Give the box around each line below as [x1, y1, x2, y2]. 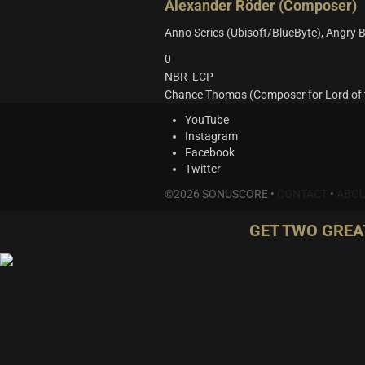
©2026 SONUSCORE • [165, 187, 277, 200]
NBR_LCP [165, 70, 213, 83]
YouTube [185, 113, 229, 126]
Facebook [185, 146, 235, 159]
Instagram [185, 130, 238, 143]
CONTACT [277, 187, 328, 200]
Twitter [185, 162, 221, 175]
